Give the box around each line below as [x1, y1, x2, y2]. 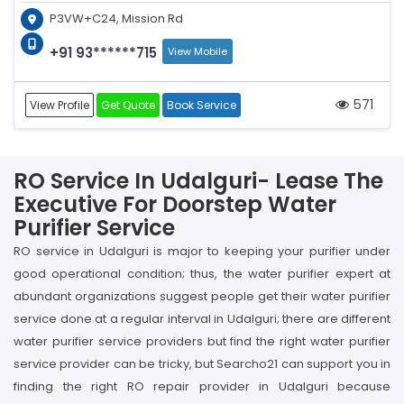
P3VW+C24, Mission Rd [50, 10, 183, 27]
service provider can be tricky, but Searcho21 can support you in [14, 355, 390, 372]
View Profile [30, 97, 89, 113]
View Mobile [168, 44, 227, 59]
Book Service [167, 97, 236, 113]
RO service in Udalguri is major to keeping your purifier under [14, 243, 390, 260]
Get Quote [101, 97, 155, 113]
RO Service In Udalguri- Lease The [14, 166, 383, 196]
